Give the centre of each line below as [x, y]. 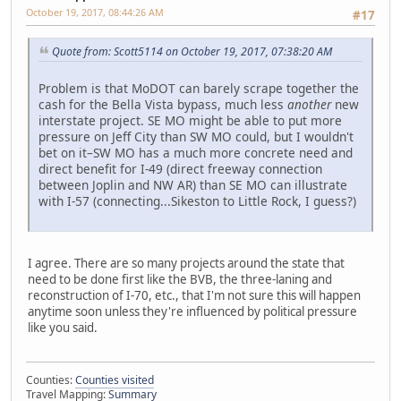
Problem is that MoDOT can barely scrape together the [199, 88]
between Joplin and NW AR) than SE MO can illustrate [193, 184]
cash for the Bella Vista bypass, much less [163, 104]
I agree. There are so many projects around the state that [186, 263]
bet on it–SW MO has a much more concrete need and [196, 152]
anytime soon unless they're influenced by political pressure [192, 311]
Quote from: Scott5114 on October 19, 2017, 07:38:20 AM [192, 52]
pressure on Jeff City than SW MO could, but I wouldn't [196, 136]
